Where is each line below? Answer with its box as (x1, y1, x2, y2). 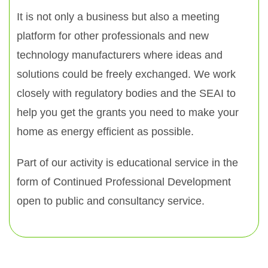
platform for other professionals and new (17, 30, 209, 42)
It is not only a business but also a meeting (17, 11, 220, 23)
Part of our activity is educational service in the (17, 157, 238, 169)
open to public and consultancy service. (17, 195, 205, 207)
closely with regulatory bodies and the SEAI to (17, 87, 236, 99)
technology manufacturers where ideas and (17, 49, 223, 61)
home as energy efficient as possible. (17, 126, 194, 138)
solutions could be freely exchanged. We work (17, 68, 236, 80)
